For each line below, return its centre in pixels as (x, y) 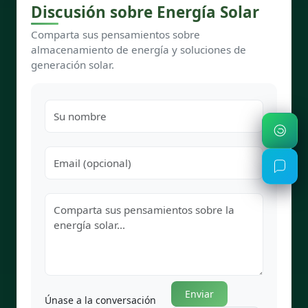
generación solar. (73, 64)
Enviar (200, 294)
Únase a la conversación (100, 300)
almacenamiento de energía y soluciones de (139, 49)
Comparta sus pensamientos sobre (115, 34)
